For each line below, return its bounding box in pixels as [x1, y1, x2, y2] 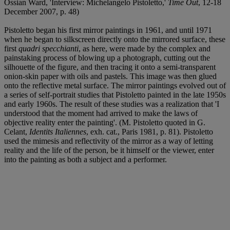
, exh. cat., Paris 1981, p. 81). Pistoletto [86, 127, 213, 136]
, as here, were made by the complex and [79, 44, 210, 53]
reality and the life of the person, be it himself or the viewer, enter [4, 145, 214, 155]
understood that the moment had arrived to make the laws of [4, 108, 198, 118]
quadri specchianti [18, 44, 79, 53]
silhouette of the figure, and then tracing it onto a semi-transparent [4, 62, 216, 71]
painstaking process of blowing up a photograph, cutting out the [4, 53, 210, 62]
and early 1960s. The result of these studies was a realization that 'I [4, 99, 219, 108]
